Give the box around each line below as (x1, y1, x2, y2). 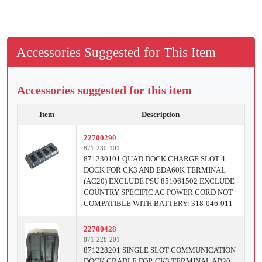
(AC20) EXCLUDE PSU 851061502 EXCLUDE (84, 176, 235, 185)
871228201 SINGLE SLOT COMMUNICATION (84, 245, 236, 254)
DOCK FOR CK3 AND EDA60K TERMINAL (84, 165, 226, 174)
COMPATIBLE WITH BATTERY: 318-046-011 (84, 198, 233, 208)
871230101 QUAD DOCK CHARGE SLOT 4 (84, 154, 225, 163)
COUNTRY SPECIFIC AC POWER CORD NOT (84, 187, 233, 196)
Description (141, 109, 180, 119)
